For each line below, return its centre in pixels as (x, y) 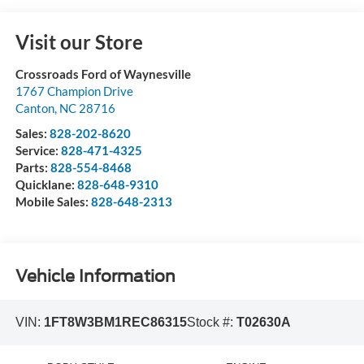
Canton (35, 108)
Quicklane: (46, 185)
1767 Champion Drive (74, 91)
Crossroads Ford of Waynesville (103, 74)
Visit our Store (79, 42)
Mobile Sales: (53, 202)
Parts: (32, 168)
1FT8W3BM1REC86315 (115, 323)
